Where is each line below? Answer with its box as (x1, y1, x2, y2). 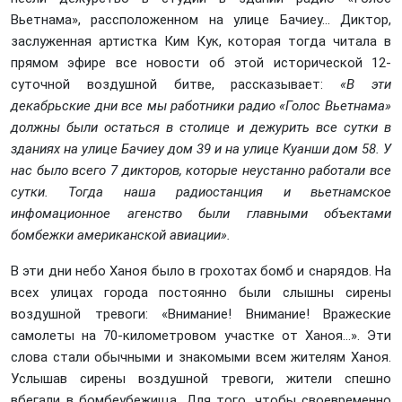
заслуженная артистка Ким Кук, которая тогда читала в (11, 33, 391, 49)
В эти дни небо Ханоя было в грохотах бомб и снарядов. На (11, 263, 391, 279)
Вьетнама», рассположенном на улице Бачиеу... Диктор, (11, 12, 391, 28)
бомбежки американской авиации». (11, 227, 231, 243)
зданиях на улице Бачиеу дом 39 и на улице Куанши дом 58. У (11, 141, 391, 157)
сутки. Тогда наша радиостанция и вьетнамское (11, 184, 391, 200)
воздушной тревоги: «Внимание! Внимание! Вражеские (11, 306, 391, 322)
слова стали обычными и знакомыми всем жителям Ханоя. (11, 349, 391, 365)
